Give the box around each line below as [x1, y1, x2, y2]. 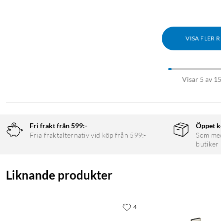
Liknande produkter [6, 168, 112, 183]
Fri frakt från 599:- [30, 121, 87, 130]
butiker [196, 140, 219, 148]
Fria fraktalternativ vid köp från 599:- [30, 131, 147, 140]
